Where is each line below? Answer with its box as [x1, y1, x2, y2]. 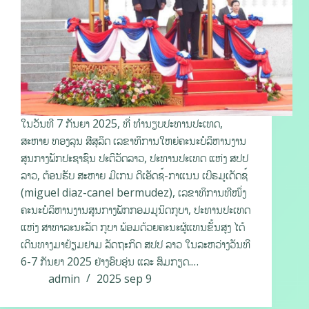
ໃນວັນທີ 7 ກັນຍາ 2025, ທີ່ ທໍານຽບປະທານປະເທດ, [21, 116, 223, 132]
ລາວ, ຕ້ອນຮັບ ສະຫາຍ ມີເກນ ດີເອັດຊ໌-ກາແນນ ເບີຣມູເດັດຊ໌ [21, 168, 248, 183]
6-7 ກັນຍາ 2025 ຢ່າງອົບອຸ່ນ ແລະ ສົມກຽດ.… [21, 254, 199, 270]
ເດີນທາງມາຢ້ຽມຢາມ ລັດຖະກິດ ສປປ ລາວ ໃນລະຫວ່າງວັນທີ [21, 237, 250, 252]
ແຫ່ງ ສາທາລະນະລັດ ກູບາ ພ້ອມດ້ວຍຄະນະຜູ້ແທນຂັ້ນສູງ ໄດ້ [21, 219, 245, 235]
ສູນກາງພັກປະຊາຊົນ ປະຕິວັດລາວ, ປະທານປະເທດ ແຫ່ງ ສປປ [21, 150, 248, 166]
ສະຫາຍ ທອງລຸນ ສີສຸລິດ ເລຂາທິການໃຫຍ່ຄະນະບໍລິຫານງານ [21, 133, 246, 149]
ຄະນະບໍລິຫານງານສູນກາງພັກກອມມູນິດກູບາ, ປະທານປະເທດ [21, 202, 250, 218]
